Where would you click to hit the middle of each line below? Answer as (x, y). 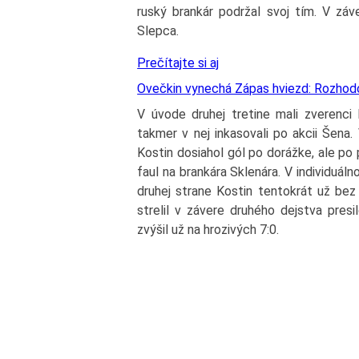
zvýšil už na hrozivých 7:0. (208, 230)
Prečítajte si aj (178, 63)
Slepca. (158, 31)
